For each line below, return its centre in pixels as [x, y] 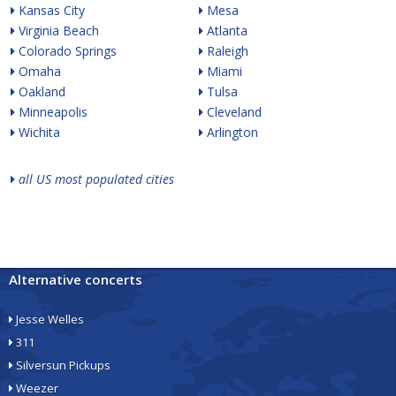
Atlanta [225, 30]
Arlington [230, 132]
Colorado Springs [66, 51]
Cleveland [232, 112]
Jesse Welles [49, 319]
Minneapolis [51, 112]
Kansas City [50, 10]
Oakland [40, 91]
